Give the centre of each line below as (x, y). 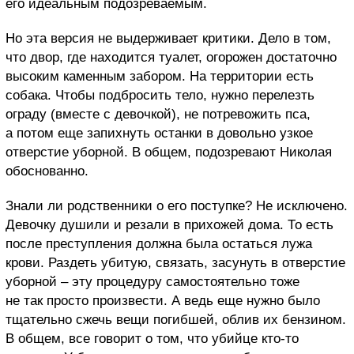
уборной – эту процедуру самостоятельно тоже (153, 281)
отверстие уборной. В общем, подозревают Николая (169, 152)
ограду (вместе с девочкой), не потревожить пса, (158, 114)
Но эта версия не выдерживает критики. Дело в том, (168, 38)
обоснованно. (47, 171)
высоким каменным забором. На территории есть (160, 76)
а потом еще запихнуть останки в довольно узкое (159, 133)
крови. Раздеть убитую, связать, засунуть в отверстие (175, 262)
